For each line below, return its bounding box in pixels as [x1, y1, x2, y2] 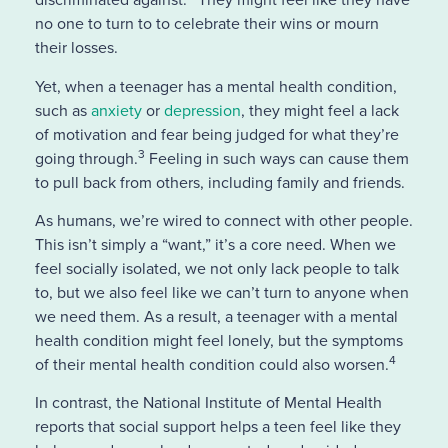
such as [34, 98, 91, 122]
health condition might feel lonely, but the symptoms [34, 328, 403, 352]
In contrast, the [34, 391, 143, 415]
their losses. [34, 36, 122, 60]
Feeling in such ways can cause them [144, 146, 409, 170]
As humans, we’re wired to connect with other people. [34, 208, 413, 232]
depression [163, 98, 241, 122]
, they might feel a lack [240, 98, 399, 122]
